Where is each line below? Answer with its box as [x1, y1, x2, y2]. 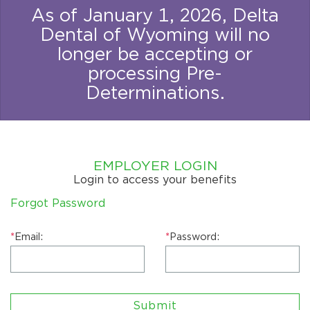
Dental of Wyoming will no [40, 24, 270, 46]
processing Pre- [88, 62, 222, 84]
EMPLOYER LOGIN [93, 158, 217, 174]
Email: [15, 230, 43, 243]
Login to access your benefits [73, 173, 237, 187]
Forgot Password [10, 197, 105, 210]
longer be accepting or [57, 43, 253, 65]
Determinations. [85, 82, 225, 104]
